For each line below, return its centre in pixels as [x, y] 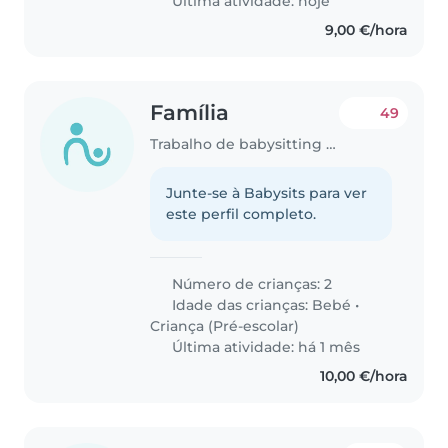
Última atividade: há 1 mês [264, 346]
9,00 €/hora [366, 30]
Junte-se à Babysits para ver [267, 192]
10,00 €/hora [363, 375]
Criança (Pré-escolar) [225, 325]
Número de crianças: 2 [250, 283]
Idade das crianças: [240, 304]
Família [190, 113]
